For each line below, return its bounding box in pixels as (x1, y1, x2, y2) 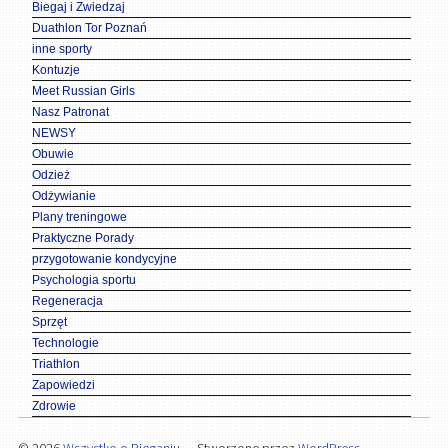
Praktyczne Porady (32, 230, 135, 245)
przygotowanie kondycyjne (32, 251, 178, 266)
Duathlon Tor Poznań (32, 20, 148, 35)
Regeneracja (32, 293, 104, 308)
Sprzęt (32, 314, 68, 329)
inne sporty (32, 41, 93, 56)
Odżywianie (32, 188, 97, 203)
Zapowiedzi (32, 377, 96, 392)
